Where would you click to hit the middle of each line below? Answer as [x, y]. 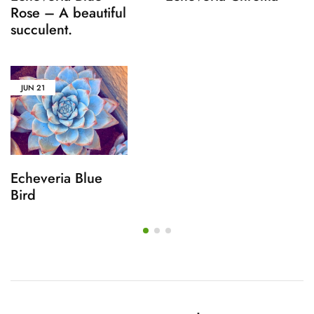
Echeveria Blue [56, 178]
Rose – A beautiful [68, 13]
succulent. [41, 29]
